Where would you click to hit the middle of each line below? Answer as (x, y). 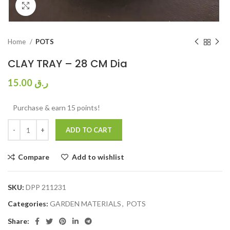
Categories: (28, 204)
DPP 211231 (46, 187)
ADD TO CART (89, 130)
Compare (34, 157)
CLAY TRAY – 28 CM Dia (68, 64)
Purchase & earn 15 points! (56, 108)
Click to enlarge (62, 6)
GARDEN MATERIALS (85, 204)
